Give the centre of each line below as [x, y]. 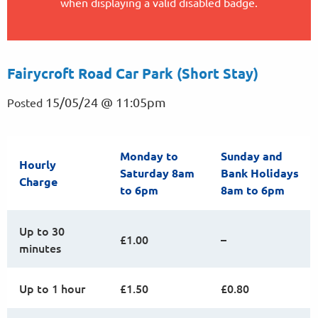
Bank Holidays [260, 173]
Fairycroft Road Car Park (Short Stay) [133, 73]
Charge [38, 181]
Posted [26, 102]
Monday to [149, 156]
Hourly [38, 164]
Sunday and [252, 156]
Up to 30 [42, 231]
